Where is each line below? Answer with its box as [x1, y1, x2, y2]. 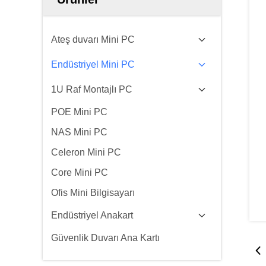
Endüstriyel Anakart [51, 210, 133, 220]
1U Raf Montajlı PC [51, 84, 132, 94]
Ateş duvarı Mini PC [51, 34, 135, 45]
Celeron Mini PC [51, 147, 121, 157]
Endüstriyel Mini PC [51, 59, 135, 69]
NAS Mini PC [51, 127, 107, 137]
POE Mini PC [51, 107, 107, 117]
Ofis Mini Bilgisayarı [51, 188, 135, 198]
